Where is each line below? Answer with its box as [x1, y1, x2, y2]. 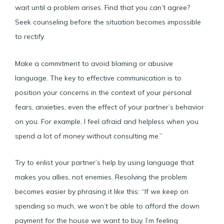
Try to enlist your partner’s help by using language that [15, 158, 194, 167]
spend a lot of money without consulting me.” [15, 131, 164, 140]
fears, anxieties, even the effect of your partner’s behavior [15, 102, 204, 111]
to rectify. [15, 32, 47, 41]
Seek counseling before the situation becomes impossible [15, 17, 201, 26]
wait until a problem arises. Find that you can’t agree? [15, 3, 190, 12]
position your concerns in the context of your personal [15, 87, 191, 97]
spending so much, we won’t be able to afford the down [15, 201, 199, 210]
